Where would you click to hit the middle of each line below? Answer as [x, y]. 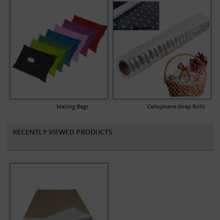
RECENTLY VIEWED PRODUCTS [63, 132]
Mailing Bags [73, 106]
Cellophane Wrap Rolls [176, 106]
